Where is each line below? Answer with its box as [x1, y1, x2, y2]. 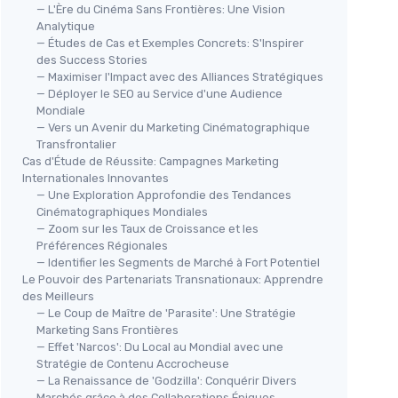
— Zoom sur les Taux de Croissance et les [36, 221, 259, 235]
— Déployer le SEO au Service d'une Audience [36, 86, 283, 100]
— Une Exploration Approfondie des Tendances [36, 187, 291, 202]
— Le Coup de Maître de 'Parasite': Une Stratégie [36, 306, 296, 320]
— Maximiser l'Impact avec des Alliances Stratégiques [36, 69, 323, 84]
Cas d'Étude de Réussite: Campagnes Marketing [22, 154, 279, 168]
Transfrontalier [36, 137, 116, 151]
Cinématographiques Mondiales [36, 204, 208, 219]
